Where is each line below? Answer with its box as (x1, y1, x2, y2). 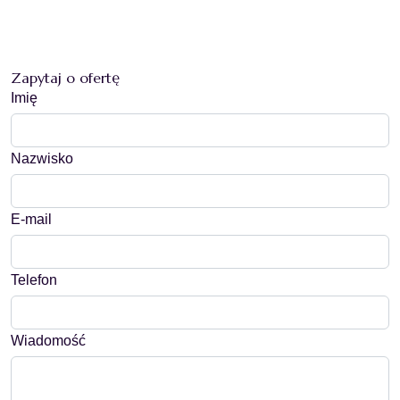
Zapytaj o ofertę (11, 68, 120, 87)
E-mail (11, 211, 52, 227)
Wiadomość (11, 332, 86, 348)
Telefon (11, 271, 57, 287)
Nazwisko (11, 150, 73, 166)
